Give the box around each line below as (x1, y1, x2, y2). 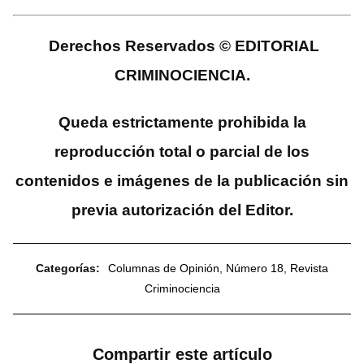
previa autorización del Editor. (71, 201, 293, 219)
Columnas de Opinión (108, 262, 219, 275)
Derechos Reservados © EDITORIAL (49, 37, 319, 55)
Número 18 (226, 262, 284, 275)
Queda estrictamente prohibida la (58, 114, 306, 132)
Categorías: (36, 262, 100, 275)
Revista (290, 262, 328, 275)
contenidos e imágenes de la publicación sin (15, 172, 349, 190)
